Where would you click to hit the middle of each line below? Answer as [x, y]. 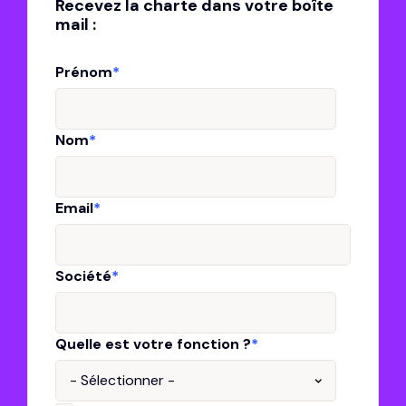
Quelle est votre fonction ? [153, 343]
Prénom [84, 72]
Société [83, 275]
